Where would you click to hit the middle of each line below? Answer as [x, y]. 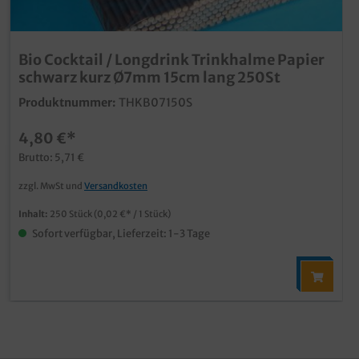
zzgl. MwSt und [51, 186]
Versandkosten [116, 186]
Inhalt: [34, 214]
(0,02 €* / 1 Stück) [132, 214]
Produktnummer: [67, 102]
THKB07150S [155, 102]
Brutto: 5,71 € [51, 157]
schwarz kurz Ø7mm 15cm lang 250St [149, 77]
